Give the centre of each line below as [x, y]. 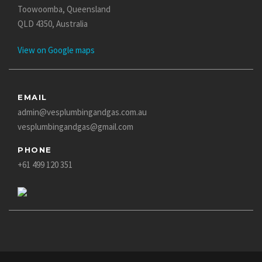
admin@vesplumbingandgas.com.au [82, 112]
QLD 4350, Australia [53, 23]
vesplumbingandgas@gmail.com [75, 126]
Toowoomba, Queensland [64, 9]
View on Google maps [56, 50]
